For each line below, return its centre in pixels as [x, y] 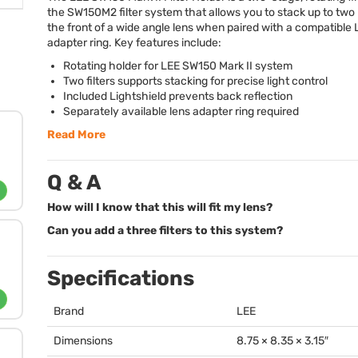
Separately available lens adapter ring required [181, 111]
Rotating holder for [112, 66]
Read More [76, 135]
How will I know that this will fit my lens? [160, 207]
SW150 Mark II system [236, 66]
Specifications [121, 278]
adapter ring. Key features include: [134, 43]
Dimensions [83, 341]
